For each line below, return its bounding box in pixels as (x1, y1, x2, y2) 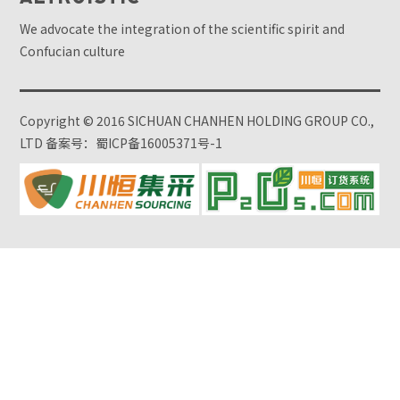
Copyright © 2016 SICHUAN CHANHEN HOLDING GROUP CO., (20, 112, 375, 129)
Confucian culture (20, 42, 126, 60)
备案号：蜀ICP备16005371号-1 (46, 134, 223, 152)
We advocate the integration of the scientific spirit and (20, 20, 346, 37)
